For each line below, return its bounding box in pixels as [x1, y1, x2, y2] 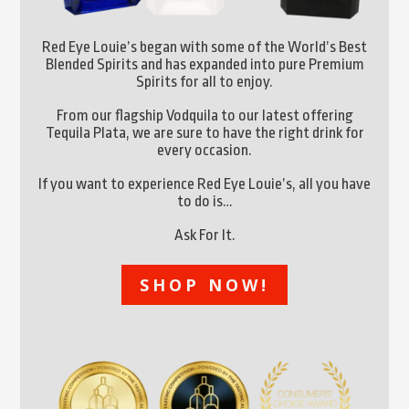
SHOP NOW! [140, 273, 269, 296]
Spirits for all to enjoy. [136, 72, 273, 90]
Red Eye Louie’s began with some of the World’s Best [42, 37, 367, 56]
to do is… [177, 192, 232, 210]
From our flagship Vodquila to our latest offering [56, 106, 353, 124]
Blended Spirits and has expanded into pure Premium [45, 55, 364, 73]
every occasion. [157, 141, 252, 159]
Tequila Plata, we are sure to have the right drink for [45, 123, 364, 142]
